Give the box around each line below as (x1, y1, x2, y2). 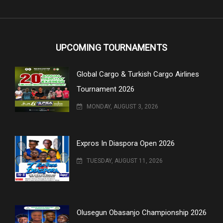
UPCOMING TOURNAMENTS (56, 42, 167, 53)
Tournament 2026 (77, 84, 135, 94)
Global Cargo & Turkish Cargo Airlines (77, 69, 200, 79)
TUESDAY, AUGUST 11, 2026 (85, 157, 163, 164)
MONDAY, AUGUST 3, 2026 (85, 103, 159, 110)
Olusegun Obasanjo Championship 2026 (77, 208, 207, 217)
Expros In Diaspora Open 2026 (77, 138, 175, 148)
